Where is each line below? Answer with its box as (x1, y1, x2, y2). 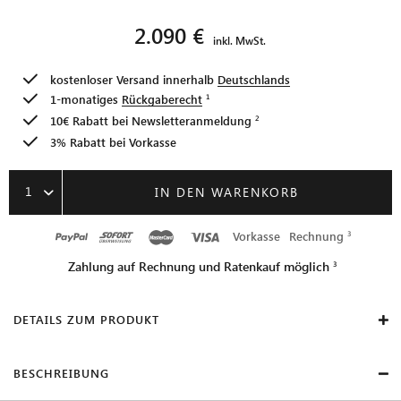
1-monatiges (50, 90, 122, 107)
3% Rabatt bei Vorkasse (50, 133, 176, 149)
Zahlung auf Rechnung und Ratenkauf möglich (68, 257, 329, 275)
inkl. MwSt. (213, 32, 266, 47)
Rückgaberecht (122, 90, 202, 107)
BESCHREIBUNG (13, 364, 109, 380)
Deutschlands (218, 71, 290, 87)
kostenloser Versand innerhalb (50, 71, 218, 87)
